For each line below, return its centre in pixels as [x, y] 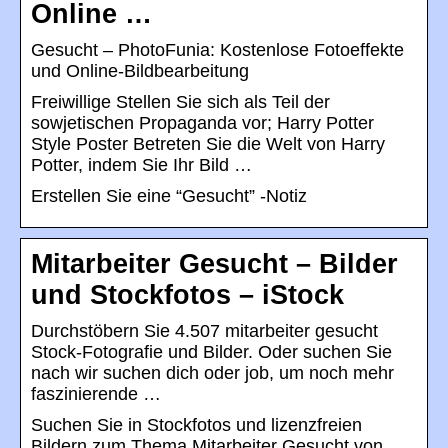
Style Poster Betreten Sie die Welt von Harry [208, 144]
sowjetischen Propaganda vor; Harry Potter [202, 123]
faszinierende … [96, 394]
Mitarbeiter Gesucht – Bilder [214, 264]
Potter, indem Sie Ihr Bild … [141, 165]
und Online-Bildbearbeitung [140, 71]
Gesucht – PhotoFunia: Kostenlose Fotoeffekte [217, 50]
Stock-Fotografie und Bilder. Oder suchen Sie [211, 352]
